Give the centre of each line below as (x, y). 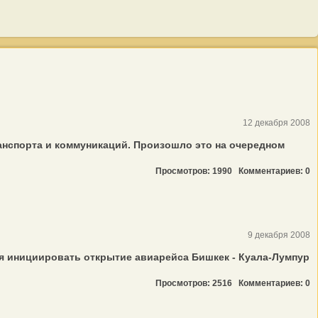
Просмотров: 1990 (197, 171)
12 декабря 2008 (276, 123)
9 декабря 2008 (279, 235)
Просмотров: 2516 (197, 283)
